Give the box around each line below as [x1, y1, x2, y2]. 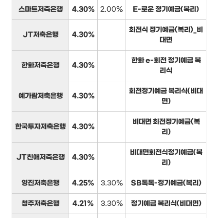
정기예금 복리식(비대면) [130, 200, 201, 208]
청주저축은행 [21, 200, 59, 208]
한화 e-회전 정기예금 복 [131, 56, 201, 65]
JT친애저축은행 [16, 153, 65, 162]
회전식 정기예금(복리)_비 [129, 26, 203, 35]
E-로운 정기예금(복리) [133, 5, 199, 14]
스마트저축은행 [18, 5, 63, 14]
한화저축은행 [21, 61, 59, 70]
